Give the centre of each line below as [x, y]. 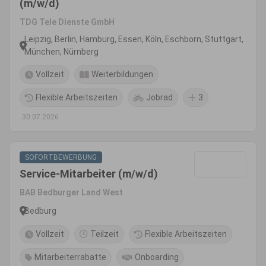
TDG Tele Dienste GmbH [67, 22]
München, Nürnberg [61, 52]
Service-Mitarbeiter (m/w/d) [89, 174]
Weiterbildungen [122, 74]
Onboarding [157, 257]
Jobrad [159, 97]
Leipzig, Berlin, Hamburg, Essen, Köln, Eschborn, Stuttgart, [134, 39]
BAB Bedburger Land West [71, 192]
